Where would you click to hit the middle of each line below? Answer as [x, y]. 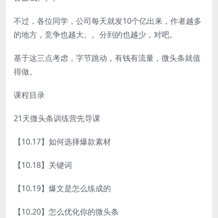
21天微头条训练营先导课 [57, 118]
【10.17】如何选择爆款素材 [62, 142]
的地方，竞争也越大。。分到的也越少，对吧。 [95, 35]
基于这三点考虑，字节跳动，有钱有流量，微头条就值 [107, 58]
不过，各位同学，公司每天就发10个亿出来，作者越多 [108, 21]
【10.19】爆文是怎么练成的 [62, 189]
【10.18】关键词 [43, 165]
